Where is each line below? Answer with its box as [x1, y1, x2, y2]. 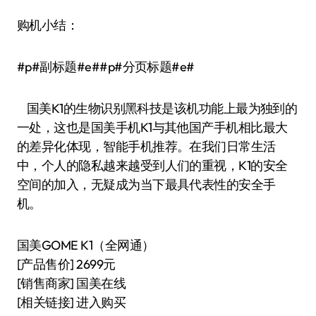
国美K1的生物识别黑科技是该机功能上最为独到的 [17, 99, 298, 116]
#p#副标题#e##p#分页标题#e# [17, 58, 195, 75]
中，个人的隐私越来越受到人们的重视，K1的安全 [17, 157, 288, 174]
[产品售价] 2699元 [17, 255, 116, 272]
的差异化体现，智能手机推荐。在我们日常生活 [17, 138, 276, 154]
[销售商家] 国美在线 [17, 274, 126, 291]
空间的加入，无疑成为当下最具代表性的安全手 [17, 176, 276, 193]
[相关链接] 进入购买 [17, 293, 126, 310]
